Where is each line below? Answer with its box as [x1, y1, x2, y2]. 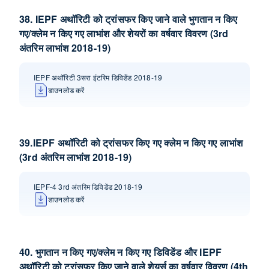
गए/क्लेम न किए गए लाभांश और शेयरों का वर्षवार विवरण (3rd [19, 26, 229, 40]
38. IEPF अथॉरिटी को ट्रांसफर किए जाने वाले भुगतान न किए [19, 12, 237, 26]
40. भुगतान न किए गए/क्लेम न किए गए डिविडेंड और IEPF [19, 245, 222, 259]
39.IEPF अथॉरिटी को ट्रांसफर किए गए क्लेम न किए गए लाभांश [19, 136, 243, 150]
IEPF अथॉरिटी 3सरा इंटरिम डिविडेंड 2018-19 [34, 72, 163, 82]
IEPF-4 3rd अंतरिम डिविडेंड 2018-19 [34, 181, 143, 192]
